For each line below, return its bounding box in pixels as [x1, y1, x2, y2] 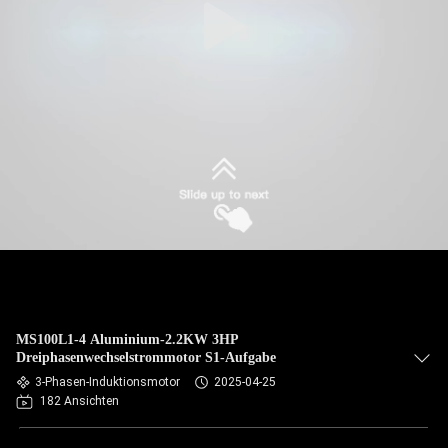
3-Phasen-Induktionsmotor [35, 375, 180, 389]
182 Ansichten [40, 394, 119, 408]
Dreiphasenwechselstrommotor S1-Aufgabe [16, 350, 276, 365]
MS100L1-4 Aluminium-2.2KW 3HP [16, 332, 239, 347]
